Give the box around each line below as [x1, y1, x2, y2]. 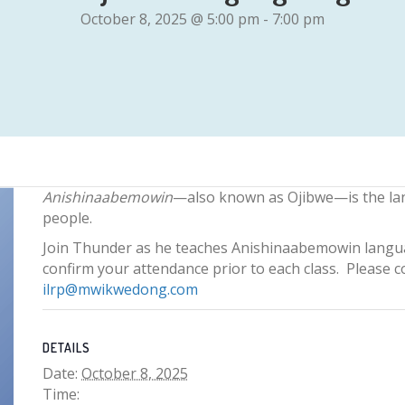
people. [42, 208, 93, 228]
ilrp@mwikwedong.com [42, 279, 199, 299]
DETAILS [42, 340, 91, 355]
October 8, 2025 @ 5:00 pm [80, 9, 259, 29]
